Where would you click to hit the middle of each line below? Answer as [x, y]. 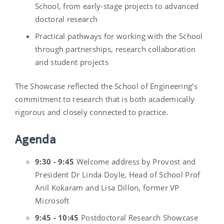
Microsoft [52, 201]
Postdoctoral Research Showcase [138, 218]
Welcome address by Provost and [135, 162]
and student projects [72, 62]
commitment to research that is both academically [105, 99]
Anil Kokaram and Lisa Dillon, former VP [107, 188]
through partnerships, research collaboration [115, 49]
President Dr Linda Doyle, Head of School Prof [118, 175]
